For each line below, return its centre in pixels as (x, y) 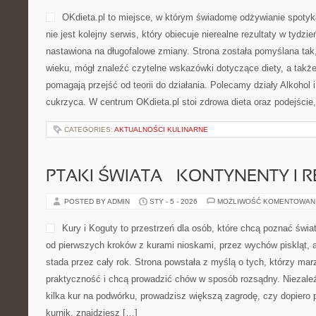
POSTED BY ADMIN (98, 201)
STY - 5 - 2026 (174, 201)
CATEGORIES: (89, 129)
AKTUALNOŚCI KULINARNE (161, 129)
